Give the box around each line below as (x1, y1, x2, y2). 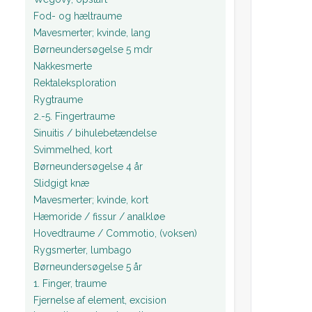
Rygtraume (33, 93, 83, 105)
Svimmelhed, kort (33, 143, 112, 155)
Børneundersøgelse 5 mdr (33, 43, 153, 55)
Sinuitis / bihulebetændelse (33, 127, 157, 139)
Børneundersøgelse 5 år (33, 260, 142, 272)
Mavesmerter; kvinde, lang (33, 26, 150, 38)
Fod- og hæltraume (33, 10, 122, 22)
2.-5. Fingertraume (33, 110, 115, 122)
